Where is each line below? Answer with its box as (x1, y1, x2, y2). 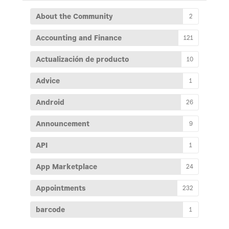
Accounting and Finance (36, 34, 122, 42)
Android (36, 98, 64, 106)
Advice (36, 77, 60, 85)
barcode (36, 205, 65, 214)
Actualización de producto (36, 55, 129, 63)
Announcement (36, 120, 89, 128)
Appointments (36, 184, 86, 192)
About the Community (36, 12, 113, 20)
